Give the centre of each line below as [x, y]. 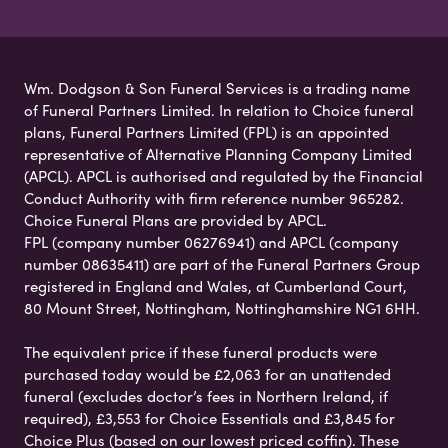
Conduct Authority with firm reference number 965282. [214, 198]
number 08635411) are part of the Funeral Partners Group [222, 264]
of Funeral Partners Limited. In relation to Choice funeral [219, 110]
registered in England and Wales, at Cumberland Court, [215, 286]
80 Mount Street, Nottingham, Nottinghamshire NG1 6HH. [222, 308]
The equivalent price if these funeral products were [200, 352]
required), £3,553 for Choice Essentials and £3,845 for [209, 418]
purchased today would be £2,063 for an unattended [207, 374]
